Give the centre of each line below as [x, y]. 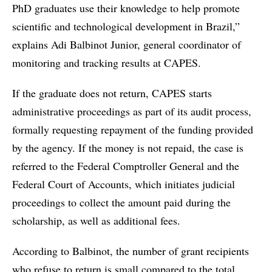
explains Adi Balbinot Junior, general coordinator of [127, 44]
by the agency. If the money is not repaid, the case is [128, 147]
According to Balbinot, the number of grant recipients [131, 250]
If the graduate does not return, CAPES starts [112, 93]
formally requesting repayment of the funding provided [133, 129]
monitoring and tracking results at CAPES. [107, 62]
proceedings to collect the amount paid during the [121, 202]
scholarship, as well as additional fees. [96, 220]
